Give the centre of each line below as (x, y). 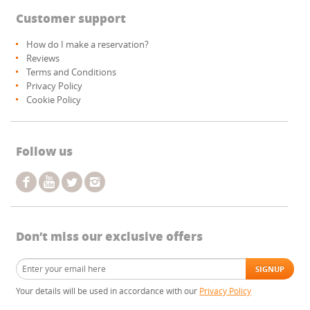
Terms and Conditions (72, 72)
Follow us (45, 151)
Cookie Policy (54, 100)
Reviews (43, 58)
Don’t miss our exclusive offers (110, 236)
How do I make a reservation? (88, 45)
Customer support (71, 18)
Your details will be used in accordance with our (108, 291)
